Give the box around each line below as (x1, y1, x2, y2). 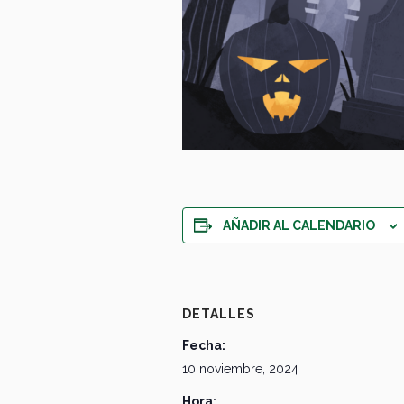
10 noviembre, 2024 (182, 361, 298, 376)
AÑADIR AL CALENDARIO (223, 217, 375, 233)
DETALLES (182, 306, 255, 321)
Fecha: (182, 337, 225, 353)
